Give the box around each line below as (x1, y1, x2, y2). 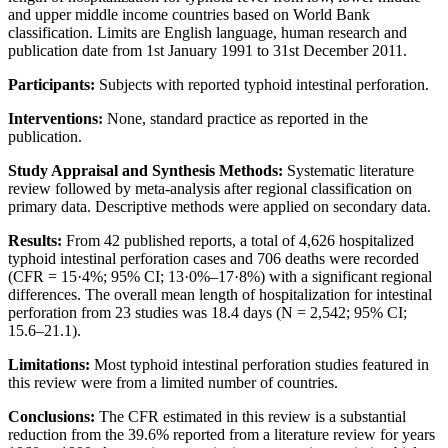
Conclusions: (8, 408, 99, 426)
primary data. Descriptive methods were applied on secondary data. (8, 198, 431, 216)
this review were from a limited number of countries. (8, 374, 338, 392)
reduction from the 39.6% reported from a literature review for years (8, 426, 435, 444)
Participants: (8, 76, 99, 94)
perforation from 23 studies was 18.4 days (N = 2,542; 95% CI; (8, 304, 407, 322)
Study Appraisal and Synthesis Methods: (8, 162, 287, 180)
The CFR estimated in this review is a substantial (99, 408, 406, 426)
